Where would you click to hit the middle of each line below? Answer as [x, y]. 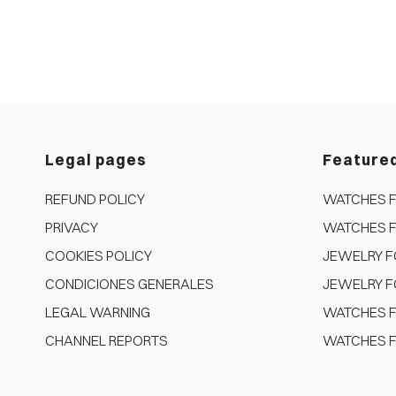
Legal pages [95, 159]
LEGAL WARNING [97, 312]
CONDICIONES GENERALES [129, 283]
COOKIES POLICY [98, 255]
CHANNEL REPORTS [106, 340]
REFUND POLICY [95, 198]
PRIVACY [71, 227]
